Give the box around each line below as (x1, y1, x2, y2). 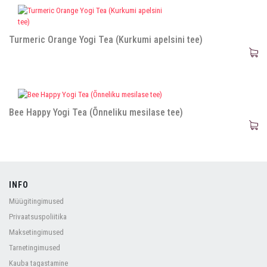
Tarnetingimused (9, 243, 60, 252)
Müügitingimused (9, 197, 64, 206)
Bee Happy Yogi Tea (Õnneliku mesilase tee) (9, 107, 183, 118)
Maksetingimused (9, 228, 64, 237)
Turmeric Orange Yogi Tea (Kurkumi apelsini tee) (9, 34, 203, 45)
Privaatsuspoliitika (9, 212, 67, 221)
